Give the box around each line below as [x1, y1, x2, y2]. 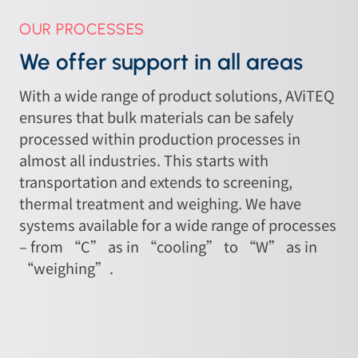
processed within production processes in [19, 128, 301, 149]
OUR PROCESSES [19, 20, 145, 39]
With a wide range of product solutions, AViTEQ [19, 85, 335, 106]
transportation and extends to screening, [19, 171, 293, 193]
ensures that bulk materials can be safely [19, 106, 294, 128]
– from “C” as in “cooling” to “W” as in [19, 236, 318, 257]
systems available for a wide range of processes [19, 214, 337, 236]
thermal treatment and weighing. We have [19, 193, 302, 214]
